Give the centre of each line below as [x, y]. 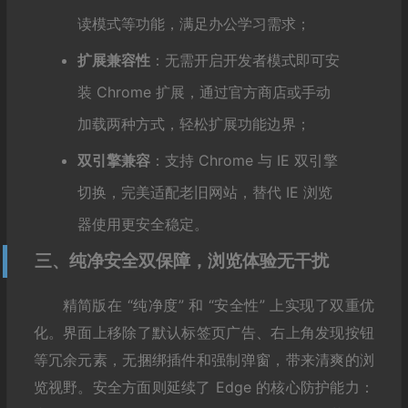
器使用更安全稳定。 [143, 224]
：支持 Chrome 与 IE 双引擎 [244, 160]
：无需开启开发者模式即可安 [245, 60]
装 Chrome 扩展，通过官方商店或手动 [204, 92]
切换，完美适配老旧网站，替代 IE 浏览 [204, 192]
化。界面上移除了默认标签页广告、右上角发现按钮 [204, 332]
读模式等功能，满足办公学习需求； [194, 23]
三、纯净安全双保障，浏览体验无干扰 [181, 260]
